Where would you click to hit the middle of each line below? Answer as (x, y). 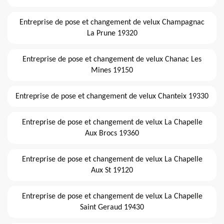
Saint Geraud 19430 (112, 207)
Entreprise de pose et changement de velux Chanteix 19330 (112, 96)
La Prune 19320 (112, 33)
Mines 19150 (112, 70)
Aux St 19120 (112, 170)
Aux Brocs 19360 (112, 133)
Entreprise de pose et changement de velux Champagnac (112, 22)
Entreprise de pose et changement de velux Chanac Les (112, 59)
